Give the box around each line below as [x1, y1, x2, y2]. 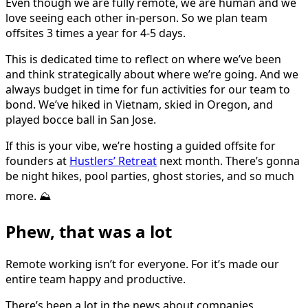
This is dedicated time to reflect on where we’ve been [5, 52, 281, 67]
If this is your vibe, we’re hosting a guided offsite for [5, 138, 276, 154]
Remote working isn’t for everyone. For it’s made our [5, 256, 279, 272]
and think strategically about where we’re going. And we [5, 67, 298, 82]
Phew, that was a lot [5, 220, 172, 243]
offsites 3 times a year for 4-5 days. [5, 25, 186, 41]
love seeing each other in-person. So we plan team [5, 10, 267, 26]
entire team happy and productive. [5, 272, 186, 287]
